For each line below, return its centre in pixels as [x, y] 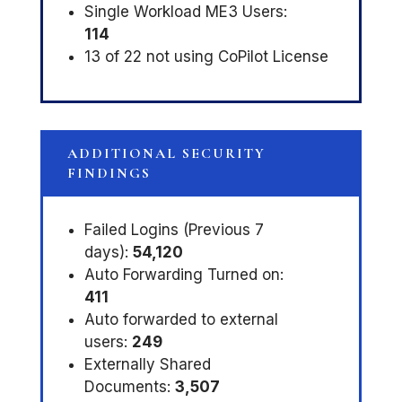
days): [108, 253]
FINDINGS [109, 174]
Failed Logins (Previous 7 [174, 230]
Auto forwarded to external [181, 320]
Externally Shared [147, 365]
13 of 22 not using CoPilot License [206, 57]
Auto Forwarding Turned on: [184, 275]
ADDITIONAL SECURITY [166, 154]
